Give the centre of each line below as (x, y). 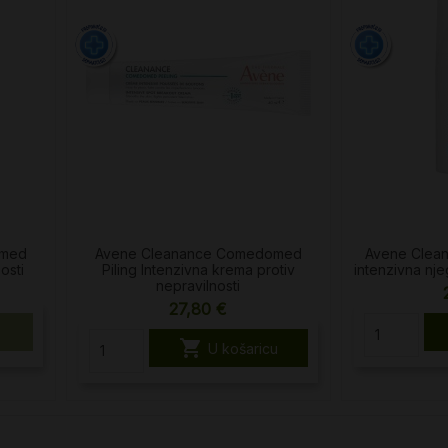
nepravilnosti (198, 286)
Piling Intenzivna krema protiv (198, 270)
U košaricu (242, 348)
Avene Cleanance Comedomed (198, 254)
